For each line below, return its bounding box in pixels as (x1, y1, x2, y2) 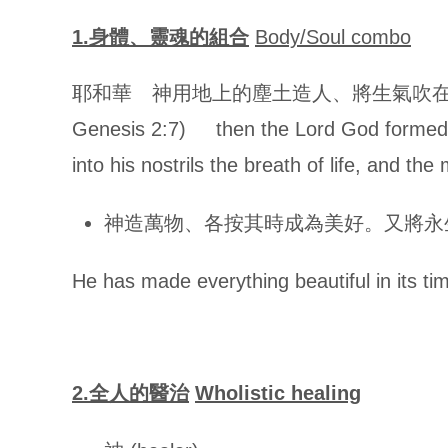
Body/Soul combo (255, 26, 411, 48)
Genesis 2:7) (72, 118, 192, 140)
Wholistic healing (195, 382, 361, 404)
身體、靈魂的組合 (89, 26, 249, 48)
